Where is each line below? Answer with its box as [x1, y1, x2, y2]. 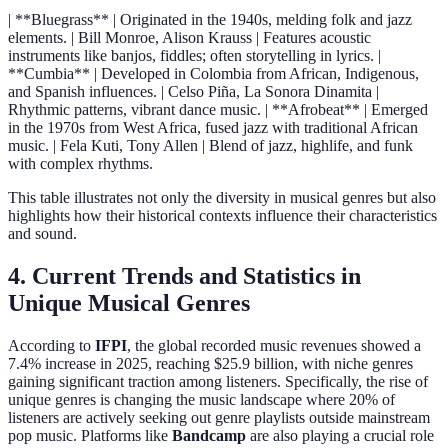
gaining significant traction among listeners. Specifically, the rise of [8, 372, 428, 390]
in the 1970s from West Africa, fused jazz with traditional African [8, 119, 418, 137]
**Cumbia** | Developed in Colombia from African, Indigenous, [8, 65, 419, 83]
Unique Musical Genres [8, 289, 250, 316]
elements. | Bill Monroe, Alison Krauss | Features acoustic [8, 29, 371, 47]
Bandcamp [172, 426, 246, 444]
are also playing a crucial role [246, 426, 434, 444]
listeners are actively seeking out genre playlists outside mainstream [8, 408, 430, 426]
